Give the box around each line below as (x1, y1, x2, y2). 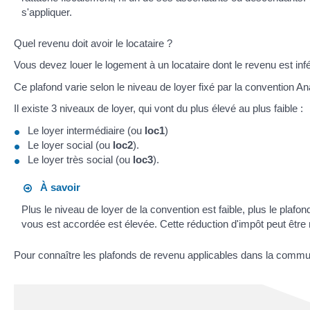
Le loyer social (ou (28, 138, 113, 151)
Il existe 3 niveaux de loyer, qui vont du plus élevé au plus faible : (14, 102, 303, 115)
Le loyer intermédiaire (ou (28, 124, 145, 136)
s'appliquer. (21, 6, 73, 18)
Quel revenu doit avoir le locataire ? (14, 37, 172, 49)
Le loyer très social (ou (28, 153, 133, 165)
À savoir (32, 181, 81, 194)
